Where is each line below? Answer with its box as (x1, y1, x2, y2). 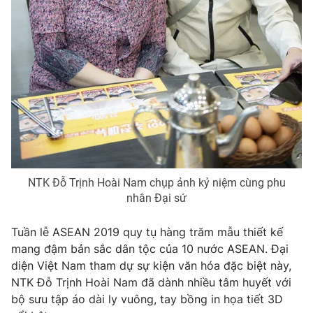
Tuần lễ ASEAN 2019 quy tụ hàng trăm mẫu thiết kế (11, 224, 283, 239)
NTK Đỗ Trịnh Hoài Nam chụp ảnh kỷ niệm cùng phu (27, 175, 286, 189)
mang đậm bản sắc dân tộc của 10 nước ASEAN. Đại (11, 241, 289, 256)
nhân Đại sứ (126, 191, 187, 205)
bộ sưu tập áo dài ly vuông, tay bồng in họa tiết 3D (11, 291, 283, 306)
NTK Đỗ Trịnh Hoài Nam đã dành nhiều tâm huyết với (11, 275, 291, 289)
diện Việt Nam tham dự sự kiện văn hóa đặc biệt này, (11, 258, 291, 272)
